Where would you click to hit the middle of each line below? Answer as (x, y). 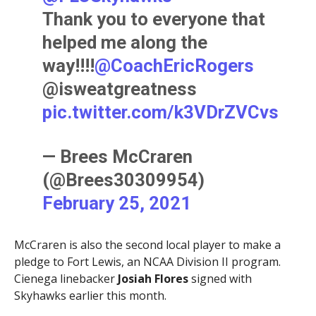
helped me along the (125, 42)
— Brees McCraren (118, 156)
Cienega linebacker (66, 278)
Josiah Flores (153, 278)
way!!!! (69, 65)
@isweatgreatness (120, 89)
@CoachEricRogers (175, 65)
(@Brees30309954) (124, 180)
